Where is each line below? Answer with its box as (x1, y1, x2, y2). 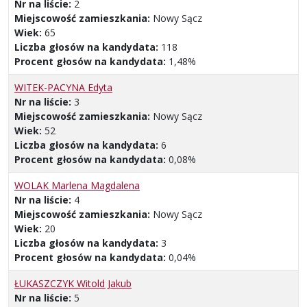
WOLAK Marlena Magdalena (14, 178, 140, 192)
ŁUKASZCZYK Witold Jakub (14, 276, 132, 290)
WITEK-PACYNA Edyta (14, 80, 112, 94)
